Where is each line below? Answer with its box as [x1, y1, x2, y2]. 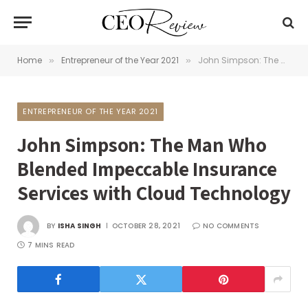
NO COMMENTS [203, 220, 260, 231]
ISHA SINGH [57, 220, 102, 231]
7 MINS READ [27, 240, 75, 250]
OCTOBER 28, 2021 [111, 220, 181, 231]
